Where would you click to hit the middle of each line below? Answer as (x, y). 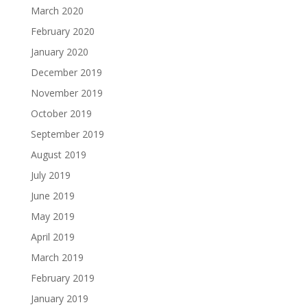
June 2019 (52, 196)
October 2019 (61, 113)
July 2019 (50, 175)
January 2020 (59, 52)
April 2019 (52, 237)
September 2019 (67, 134)
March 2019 (57, 257)
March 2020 (57, 11)
